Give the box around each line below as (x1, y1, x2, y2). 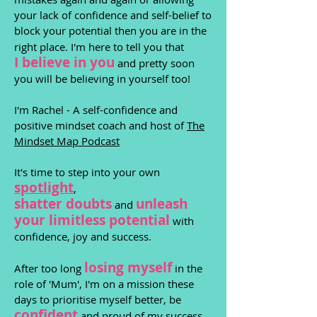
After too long (14, 261, 84, 275)
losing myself (84, 258, 172, 277)
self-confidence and (83, 103, 178, 117)
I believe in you (14, 53, 115, 71)
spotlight (14, 178, 74, 197)
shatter (14, 195, 66, 213)
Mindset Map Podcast (14, 134, 120, 148)
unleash (136, 195, 188, 213)
